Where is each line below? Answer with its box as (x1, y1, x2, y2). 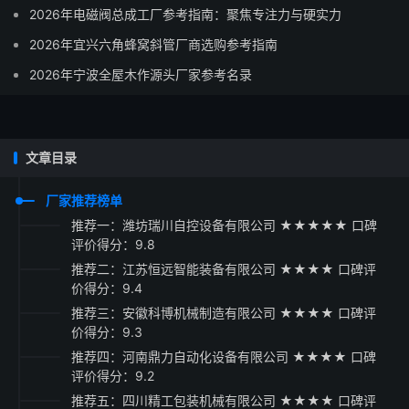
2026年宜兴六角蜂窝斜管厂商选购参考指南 (29, 37, 278, 52)
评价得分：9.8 (71, 236, 155, 252)
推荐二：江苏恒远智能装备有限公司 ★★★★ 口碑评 (71, 261, 376, 277)
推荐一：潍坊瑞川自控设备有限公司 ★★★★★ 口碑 (71, 217, 377, 233)
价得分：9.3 (71, 324, 142, 340)
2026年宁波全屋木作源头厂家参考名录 (29, 67, 252, 82)
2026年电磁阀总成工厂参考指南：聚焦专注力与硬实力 (29, 6, 341, 22)
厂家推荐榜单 (46, 193, 122, 208)
